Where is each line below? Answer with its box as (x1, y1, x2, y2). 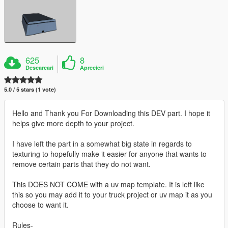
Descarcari (25, 63, 54, 71)
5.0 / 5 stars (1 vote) (4, 85, 56, 93)
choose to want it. (12, 199, 69, 210)
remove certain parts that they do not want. (12, 158, 151, 169)
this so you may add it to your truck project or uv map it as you (12, 189, 212, 199)
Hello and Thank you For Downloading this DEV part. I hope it (12, 107, 210, 118)
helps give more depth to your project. (12, 118, 134, 128)
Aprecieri (80, 63, 104, 71)
